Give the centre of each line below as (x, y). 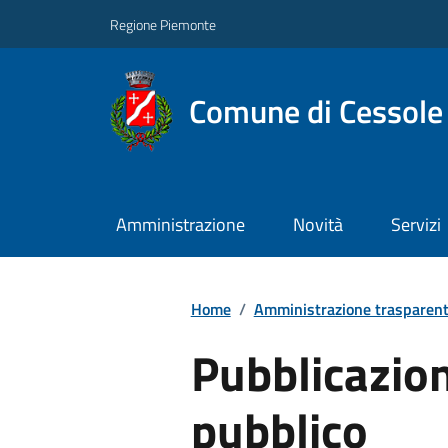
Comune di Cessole (316, 110)
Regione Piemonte (163, 24)
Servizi (415, 225)
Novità (317, 225)
